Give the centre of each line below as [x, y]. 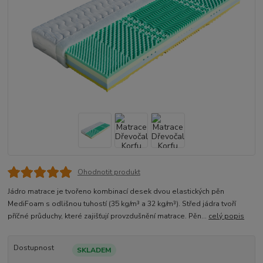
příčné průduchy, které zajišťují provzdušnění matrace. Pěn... [108, 216]
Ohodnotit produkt [109, 172]
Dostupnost [33, 247]
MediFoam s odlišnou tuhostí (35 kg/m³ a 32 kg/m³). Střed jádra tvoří [122, 203]
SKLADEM [94, 250]
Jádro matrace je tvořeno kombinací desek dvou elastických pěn [116, 191]
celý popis [227, 216]
